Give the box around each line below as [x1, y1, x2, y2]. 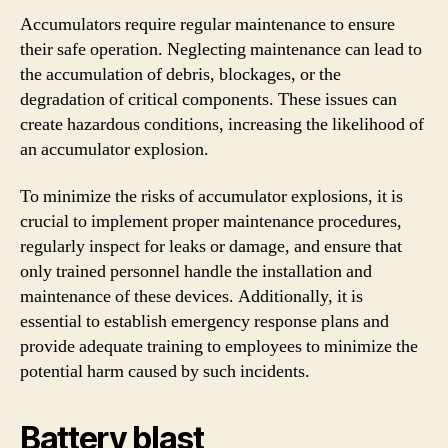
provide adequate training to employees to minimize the [20, 335, 418, 358]
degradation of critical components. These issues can [20, 87, 397, 111]
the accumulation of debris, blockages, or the [20, 62, 341, 86]
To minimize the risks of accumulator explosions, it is [20, 185, 403, 208]
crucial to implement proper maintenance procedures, [20, 210, 402, 233]
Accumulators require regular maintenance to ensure [20, 12, 395, 36]
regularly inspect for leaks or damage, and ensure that [20, 235, 402, 258]
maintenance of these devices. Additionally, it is [20, 285, 363, 308]
